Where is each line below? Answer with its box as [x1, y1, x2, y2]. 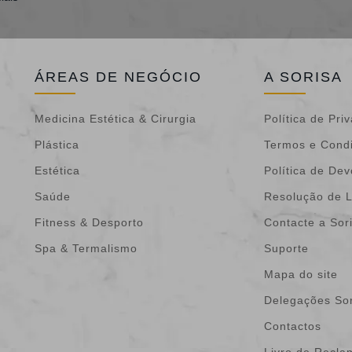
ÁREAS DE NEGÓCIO [34, 68, 202, 85]
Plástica [34, 137, 79, 151]
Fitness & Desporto [34, 215, 144, 229]
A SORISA [264, 68, 343, 85]
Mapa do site [264, 267, 339, 280]
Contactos [264, 319, 322, 332]
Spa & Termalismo [34, 241, 137, 255]
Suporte [264, 241, 310, 255]
